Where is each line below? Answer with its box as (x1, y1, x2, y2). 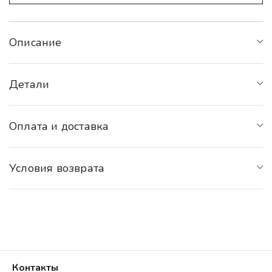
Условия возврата (9, 160, 105, 175)
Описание (9, 35, 62, 50)
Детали (9, 76, 50, 92)
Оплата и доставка (9, 118, 109, 134)
